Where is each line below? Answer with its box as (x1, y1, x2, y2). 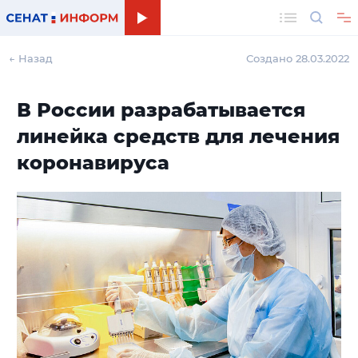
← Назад (8, 52, 53, 65)
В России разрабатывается (16, 98, 305, 121)
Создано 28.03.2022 (246, 52, 350, 65)
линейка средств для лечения (16, 125, 340, 148)
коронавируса (16, 151, 169, 174)
